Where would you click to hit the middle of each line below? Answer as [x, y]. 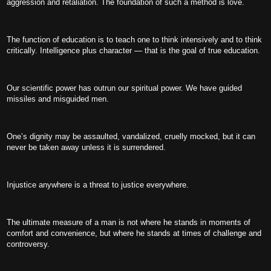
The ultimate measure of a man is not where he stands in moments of [129, 222]
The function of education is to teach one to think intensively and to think [134, 40]
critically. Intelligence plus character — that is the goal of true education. [133, 51]
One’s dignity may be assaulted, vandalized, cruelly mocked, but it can [131, 136]
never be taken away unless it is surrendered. [86, 147]
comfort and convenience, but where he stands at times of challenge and [134, 233]
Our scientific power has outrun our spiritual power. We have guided [124, 88]
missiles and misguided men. [58, 99]
